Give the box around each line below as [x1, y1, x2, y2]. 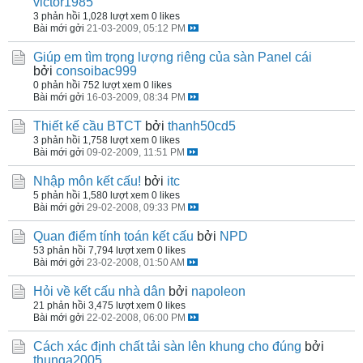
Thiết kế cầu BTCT [33, 119, 142, 133]
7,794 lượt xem [88, 245, 155, 255]
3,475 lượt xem [88, 300, 155, 310]
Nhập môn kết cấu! [33, 174, 141, 188]
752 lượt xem [83, 79, 141, 90]
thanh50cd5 [168, 119, 236, 133]
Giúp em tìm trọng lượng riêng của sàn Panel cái [33, 50, 312, 64]
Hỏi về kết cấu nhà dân [33, 284, 165, 298]
